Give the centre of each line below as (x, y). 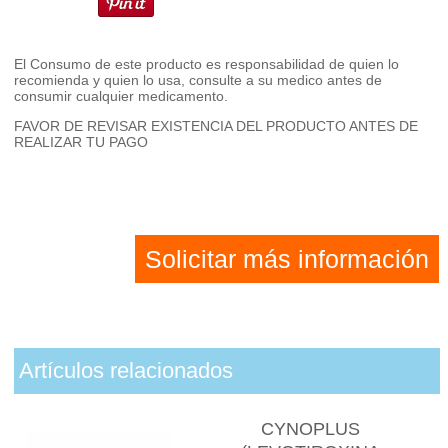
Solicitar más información (287, 258)
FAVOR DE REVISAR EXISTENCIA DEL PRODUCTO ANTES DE (216, 125)
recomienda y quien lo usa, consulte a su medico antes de (198, 79)
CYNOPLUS (310, 429)
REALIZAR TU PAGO (81, 141)
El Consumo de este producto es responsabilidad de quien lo (207, 63)
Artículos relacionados (125, 371)
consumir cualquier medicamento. (121, 95)
